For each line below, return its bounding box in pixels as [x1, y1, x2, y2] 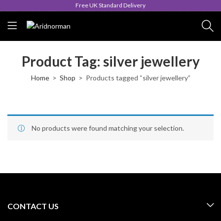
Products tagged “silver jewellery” [85, 74, 190, 82]
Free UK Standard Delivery [75, 1, 146, 9]
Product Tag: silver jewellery [21, 53, 200, 70]
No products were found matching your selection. [32, 124, 184, 132]
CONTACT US [7, 201, 59, 211]
